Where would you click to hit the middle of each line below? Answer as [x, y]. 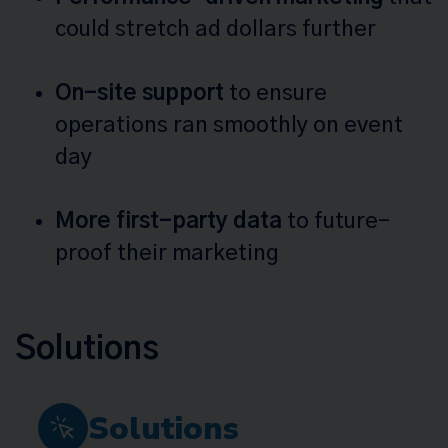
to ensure [275, 93]
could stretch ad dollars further [215, 29]
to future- [336, 221]
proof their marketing [167, 253]
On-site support [139, 93]
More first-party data [168, 221]
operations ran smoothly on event [229, 125]
